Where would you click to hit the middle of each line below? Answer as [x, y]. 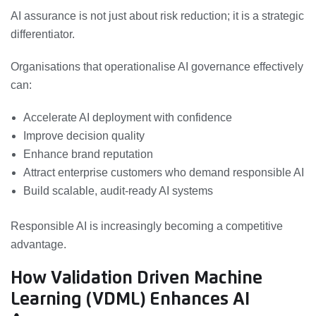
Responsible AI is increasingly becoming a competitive [147, 226]
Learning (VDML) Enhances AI [130, 299]
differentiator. [43, 34]
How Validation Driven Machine [136, 278]
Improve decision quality [84, 135]
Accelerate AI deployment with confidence [128, 117]
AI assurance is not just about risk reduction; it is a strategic [157, 16]
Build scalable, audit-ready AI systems [118, 190]
